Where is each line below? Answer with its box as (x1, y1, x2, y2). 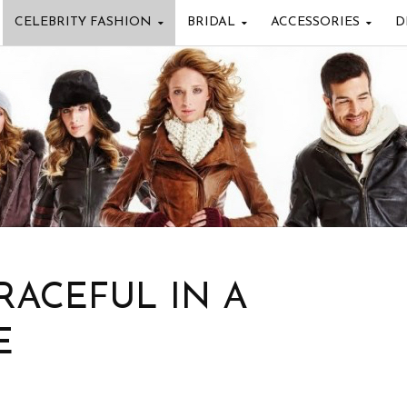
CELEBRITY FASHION (14, 15, 152, 29)
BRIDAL (186, 15, 235, 29)
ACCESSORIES (270, 15, 360, 29)
